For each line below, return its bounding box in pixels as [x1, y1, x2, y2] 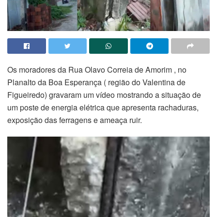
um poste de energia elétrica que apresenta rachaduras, [7, 101, 199, 113]
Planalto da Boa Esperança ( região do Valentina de [7, 76, 186, 88]
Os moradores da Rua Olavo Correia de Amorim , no [7, 63, 186, 75]
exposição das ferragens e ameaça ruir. [7, 114, 142, 125]
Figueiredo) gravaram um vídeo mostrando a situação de [7, 89, 201, 100]
